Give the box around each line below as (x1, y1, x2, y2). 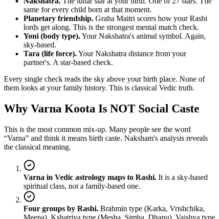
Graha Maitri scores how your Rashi (93, 14, 207, 22)
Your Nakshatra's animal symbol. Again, (80, 31, 206, 40)
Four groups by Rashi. (23, 204, 98, 213)
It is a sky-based (156, 173, 208, 181)
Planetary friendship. (23, 14, 93, 22)
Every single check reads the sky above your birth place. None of (4, 74, 205, 83)
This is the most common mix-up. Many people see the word (4, 125, 191, 133)
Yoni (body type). (23, 31, 80, 40)
